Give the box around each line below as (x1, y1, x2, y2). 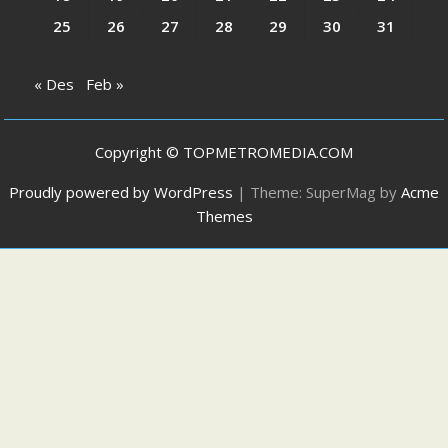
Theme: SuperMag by (250, 181, 401, 202)
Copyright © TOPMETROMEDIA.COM (95, 141, 353, 162)
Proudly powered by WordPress (9, 181, 233, 202)
